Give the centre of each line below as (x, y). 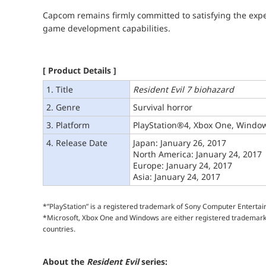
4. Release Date (77, 142)
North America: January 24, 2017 (197, 154)
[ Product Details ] (80, 70)
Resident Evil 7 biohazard (183, 89)
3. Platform (68, 125)
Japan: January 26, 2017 (180, 142)
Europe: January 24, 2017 (183, 165)
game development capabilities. (107, 28)
